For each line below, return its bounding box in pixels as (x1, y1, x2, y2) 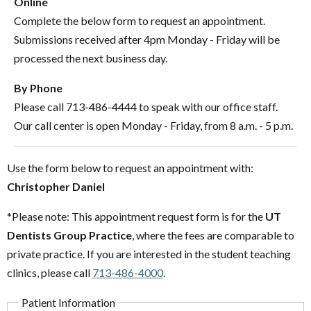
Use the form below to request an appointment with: (7, 160, 253, 174)
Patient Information (22, 295, 115, 309)
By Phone (14, 81, 62, 94)
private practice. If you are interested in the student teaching (7, 246, 291, 260)
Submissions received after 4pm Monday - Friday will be (14, 32, 280, 46)
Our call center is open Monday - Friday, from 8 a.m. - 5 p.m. (14, 118, 293, 132)
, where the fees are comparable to (132, 228, 294, 242)
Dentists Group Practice (7, 228, 132, 242)
